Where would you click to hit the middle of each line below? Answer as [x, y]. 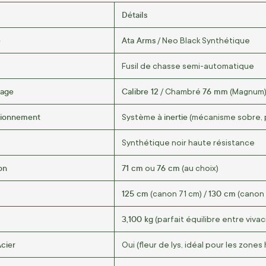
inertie [176, 116]
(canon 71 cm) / [178, 193]
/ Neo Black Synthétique [203, 40]
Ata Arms [139, 40]
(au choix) [199, 168]
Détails [134, 14]
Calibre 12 [140, 91]
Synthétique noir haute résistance [188, 142]
